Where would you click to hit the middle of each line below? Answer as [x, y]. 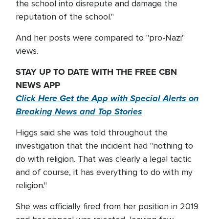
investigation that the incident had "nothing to [104, 146]
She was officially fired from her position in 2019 [107, 206]
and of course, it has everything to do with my [104, 172]
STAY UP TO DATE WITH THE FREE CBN [96, 72]
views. [27, 51]
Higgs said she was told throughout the [92, 132]
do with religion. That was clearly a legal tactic [104, 159]
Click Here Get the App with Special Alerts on [107, 98]
